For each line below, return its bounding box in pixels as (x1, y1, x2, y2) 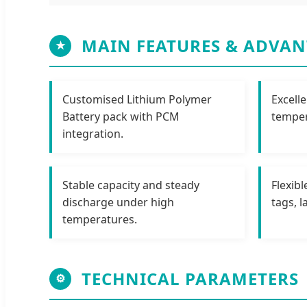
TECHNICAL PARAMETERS (82, 267, 299, 290)
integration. (62, 125, 123, 141)
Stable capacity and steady (62, 177, 199, 193)
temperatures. (62, 211, 137, 227)
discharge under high (62, 194, 174, 210)
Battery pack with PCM (62, 108, 180, 124)
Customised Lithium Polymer (62, 91, 212, 107)
